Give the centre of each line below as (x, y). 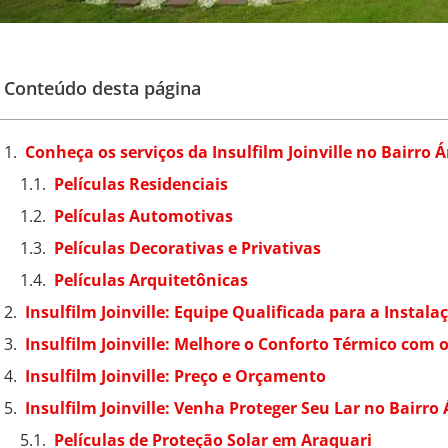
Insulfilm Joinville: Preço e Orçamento (175, 375)
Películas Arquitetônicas (150, 279)
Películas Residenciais (140, 183)
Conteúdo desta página (102, 87)
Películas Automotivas (143, 215)
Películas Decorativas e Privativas (187, 247)
